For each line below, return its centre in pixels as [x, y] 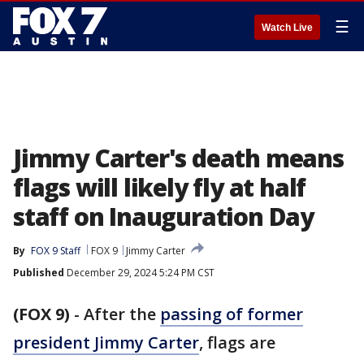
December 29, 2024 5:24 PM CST [139, 273]
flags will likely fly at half [160, 187]
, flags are [237, 342]
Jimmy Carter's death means [178, 158]
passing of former [232, 314]
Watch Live [287, 28]
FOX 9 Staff [56, 251]
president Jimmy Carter [106, 342]
